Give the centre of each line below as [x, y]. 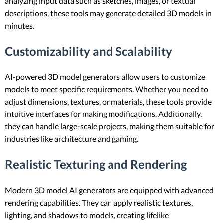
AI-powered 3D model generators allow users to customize [105, 77]
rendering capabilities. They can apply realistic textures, [99, 203]
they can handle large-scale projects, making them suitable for [110, 126]
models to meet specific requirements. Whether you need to [107, 89]
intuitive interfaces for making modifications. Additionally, [103, 114]
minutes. [20, 25]
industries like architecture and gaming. [72, 139]
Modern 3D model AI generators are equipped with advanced [109, 190]
